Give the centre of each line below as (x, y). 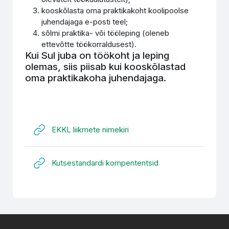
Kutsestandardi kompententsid (105, 163)
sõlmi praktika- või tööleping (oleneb (106, 33)
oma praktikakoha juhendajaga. (96, 78)
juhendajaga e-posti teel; (85, 22)
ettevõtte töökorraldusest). (89, 44)
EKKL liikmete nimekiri (90, 130)
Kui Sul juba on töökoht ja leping (97, 55)
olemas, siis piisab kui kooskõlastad (106, 67)
